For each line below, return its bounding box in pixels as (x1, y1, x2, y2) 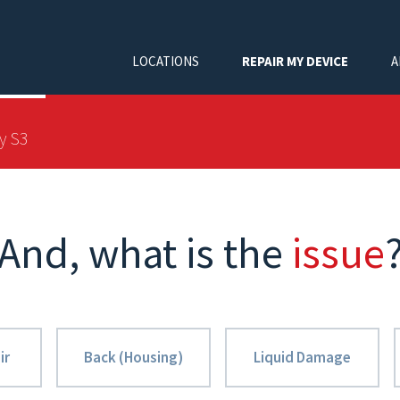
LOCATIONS (132, 52, 199, 70)
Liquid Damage (254, 347, 352, 367)
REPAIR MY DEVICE (242, 52, 348, 70)
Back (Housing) (83, 347, 183, 367)
